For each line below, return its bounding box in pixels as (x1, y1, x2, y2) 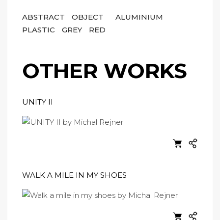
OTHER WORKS (22, 58, 187, 83)
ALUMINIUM (115, 12, 163, 22)
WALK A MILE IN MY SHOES (22, 170, 127, 180)
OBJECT (72, 12, 106, 22)
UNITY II (22, 97, 53, 107)
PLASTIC (22, 25, 57, 34)
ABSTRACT (22, 12, 67, 22)
